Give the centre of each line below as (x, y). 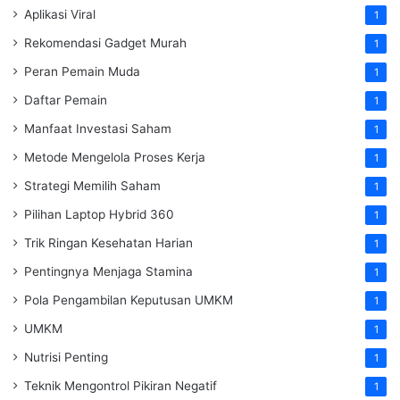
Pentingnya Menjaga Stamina (108, 272)
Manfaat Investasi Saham (98, 129)
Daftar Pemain (66, 100)
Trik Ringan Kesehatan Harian (108, 243)
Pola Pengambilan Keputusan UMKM (129, 300)
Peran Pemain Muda (82, 72)
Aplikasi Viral (60, 15)
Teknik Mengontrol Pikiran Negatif (121, 386)
